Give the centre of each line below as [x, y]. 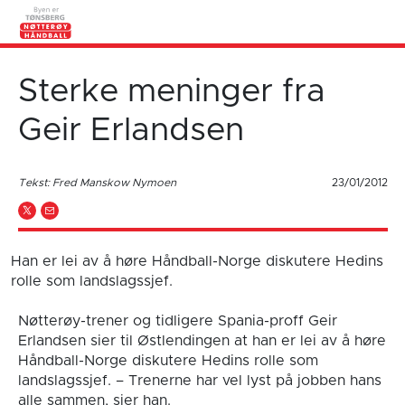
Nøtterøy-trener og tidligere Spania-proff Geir [177, 320]
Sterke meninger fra [171, 91]
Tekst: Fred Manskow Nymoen [97, 182]
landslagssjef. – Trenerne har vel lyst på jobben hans [199, 380]
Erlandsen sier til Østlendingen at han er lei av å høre [202, 340]
